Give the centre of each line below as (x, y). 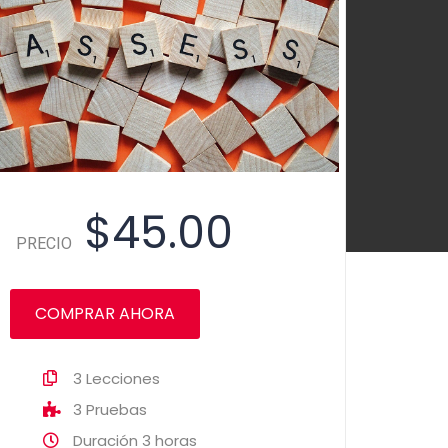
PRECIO (44, 244)
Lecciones (123, 379)
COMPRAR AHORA (105, 314)
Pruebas (116, 410)
